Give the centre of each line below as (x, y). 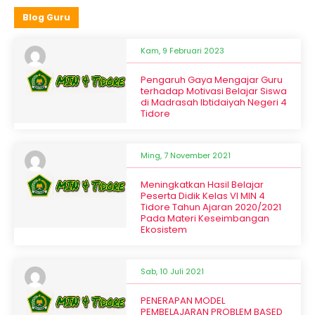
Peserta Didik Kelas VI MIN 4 (203, 196)
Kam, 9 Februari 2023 (182, 51)
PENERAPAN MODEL (183, 301)
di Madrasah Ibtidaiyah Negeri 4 (214, 103)
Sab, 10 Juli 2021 (172, 272)
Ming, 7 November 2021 (186, 156)
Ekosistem (164, 230)
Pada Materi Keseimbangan (205, 219)
